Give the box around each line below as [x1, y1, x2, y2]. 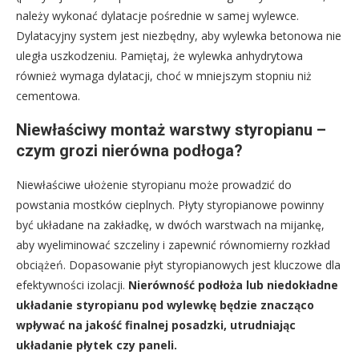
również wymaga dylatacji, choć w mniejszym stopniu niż [16, 68, 312, 84]
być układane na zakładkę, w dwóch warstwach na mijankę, [16, 217, 325, 233]
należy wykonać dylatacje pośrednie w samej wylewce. [16, 8, 299, 24]
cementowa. [16, 88, 80, 104]
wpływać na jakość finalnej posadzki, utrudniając [16, 317, 296, 333]
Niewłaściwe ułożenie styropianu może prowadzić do [16, 177, 292, 193]
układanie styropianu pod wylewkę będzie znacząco [16, 297, 314, 313]
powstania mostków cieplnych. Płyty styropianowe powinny [16, 197, 324, 213]
